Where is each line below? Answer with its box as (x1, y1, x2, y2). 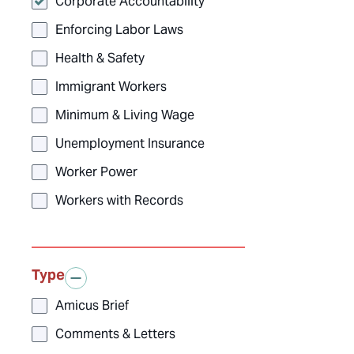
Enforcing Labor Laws (55, 21, 183, 39)
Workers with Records (55, 192, 183, 209)
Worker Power (55, 164, 137, 181)
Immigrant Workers (55, 78, 167, 96)
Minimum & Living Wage (55, 107, 194, 124)
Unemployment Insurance (55, 135, 205, 153)
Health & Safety (55, 50, 145, 67)
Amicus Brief (55, 297, 129, 314)
